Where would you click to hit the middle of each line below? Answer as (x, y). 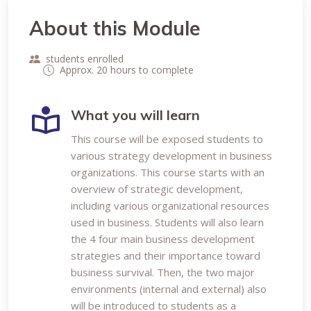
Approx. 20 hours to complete (127, 70)
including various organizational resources (170, 205)
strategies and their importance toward (166, 255)
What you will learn (135, 115)
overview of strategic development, (157, 189)
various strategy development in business (171, 155)
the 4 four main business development (163, 239)
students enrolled (85, 59)
